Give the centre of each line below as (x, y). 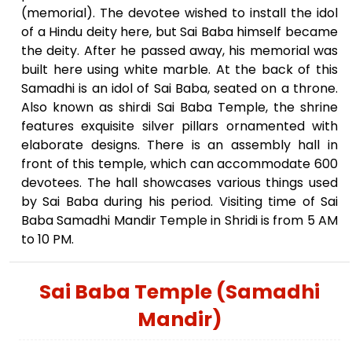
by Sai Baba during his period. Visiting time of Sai (180, 202)
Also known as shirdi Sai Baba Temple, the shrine (180, 107)
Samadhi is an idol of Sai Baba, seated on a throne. (180, 88)
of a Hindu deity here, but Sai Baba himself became (180, 32)
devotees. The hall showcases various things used (180, 183)
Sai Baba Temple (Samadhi (180, 292)
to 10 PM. (48, 239)
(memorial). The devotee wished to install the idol (180, 13)
